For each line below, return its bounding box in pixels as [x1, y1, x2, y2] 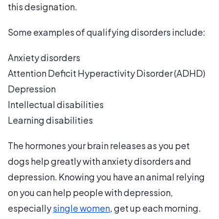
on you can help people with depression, [8, 186, 173, 198]
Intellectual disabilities [8, 98, 104, 110]
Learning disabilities [8, 114, 93, 126]
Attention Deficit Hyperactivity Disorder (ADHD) [8, 67, 205, 79]
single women [53, 202, 110, 214]
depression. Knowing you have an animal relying [8, 171, 205, 182]
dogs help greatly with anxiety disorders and [8, 155, 191, 167]
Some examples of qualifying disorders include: [8, 26, 205, 38]
